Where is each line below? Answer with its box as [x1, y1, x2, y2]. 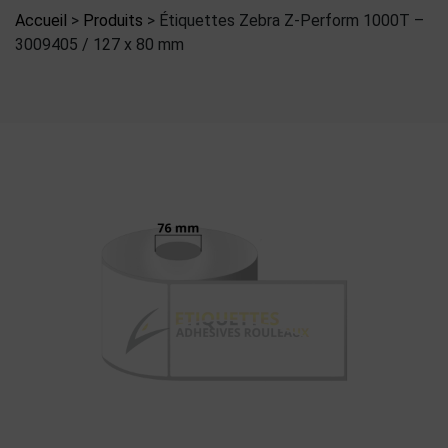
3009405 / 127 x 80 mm [15, 35, 184, 55]
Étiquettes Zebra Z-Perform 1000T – [159, 11, 424, 31]
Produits [83, 11, 143, 31]
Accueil [15, 11, 67, 31]
